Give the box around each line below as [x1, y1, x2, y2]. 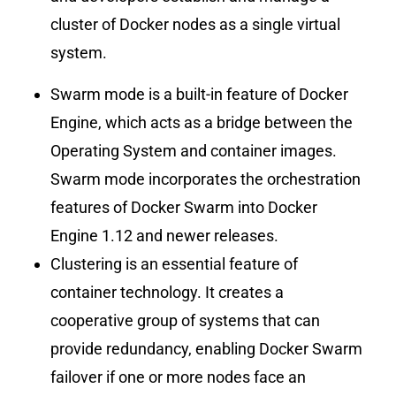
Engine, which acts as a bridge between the [50, 113, 354, 133]
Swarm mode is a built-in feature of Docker [50, 85, 349, 104]
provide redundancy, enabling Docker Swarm [50, 339, 363, 359]
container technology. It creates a [50, 283, 285, 302]
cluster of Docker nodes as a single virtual [50, 15, 341, 34]
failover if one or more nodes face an [50, 368, 307, 387]
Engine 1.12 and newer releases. [50, 226, 279, 246]
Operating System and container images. [50, 141, 338, 161]
